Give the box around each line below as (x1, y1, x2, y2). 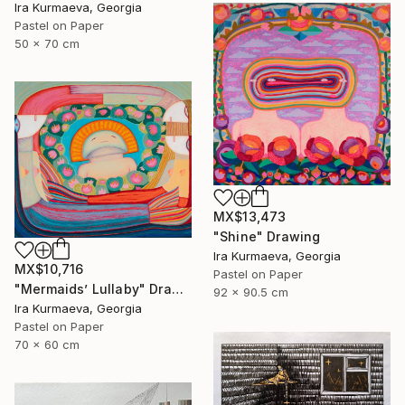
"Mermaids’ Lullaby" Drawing (171, 281, 184, 297)
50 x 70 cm (14, 35, 80, 51)
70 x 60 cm (14, 337, 80, 353)
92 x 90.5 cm (213, 284, 288, 299)
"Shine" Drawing (213, 228, 321, 244)
